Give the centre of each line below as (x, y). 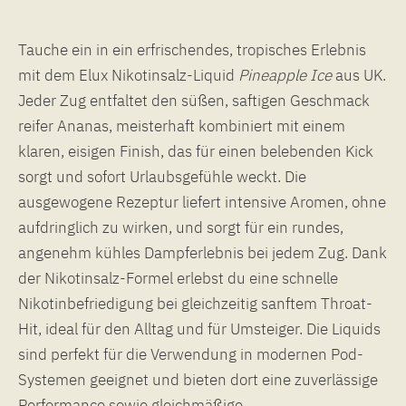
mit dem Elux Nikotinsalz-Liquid (128, 75)
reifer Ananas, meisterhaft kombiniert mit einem (182, 126)
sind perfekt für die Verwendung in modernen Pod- (191, 354)
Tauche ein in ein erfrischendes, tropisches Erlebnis (192, 49)
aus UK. (359, 75)
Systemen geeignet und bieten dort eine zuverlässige (198, 379)
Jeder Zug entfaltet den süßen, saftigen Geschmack (194, 100)
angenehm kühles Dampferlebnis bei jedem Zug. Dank (203, 252)
